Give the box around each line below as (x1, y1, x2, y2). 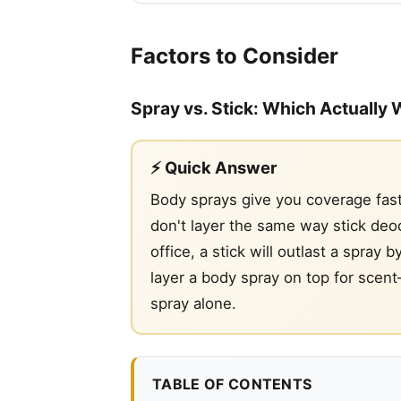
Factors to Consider (131, 43, 338, 70)
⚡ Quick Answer (150, 158, 277, 178)
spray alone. (150, 294, 236, 313)
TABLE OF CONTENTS (152, 375, 312, 394)
